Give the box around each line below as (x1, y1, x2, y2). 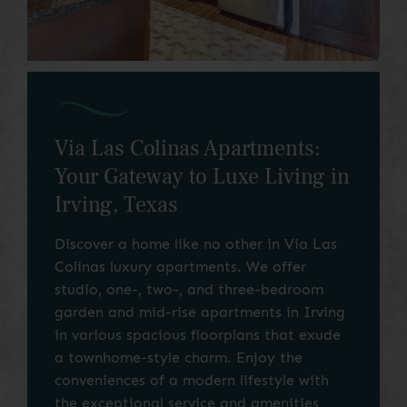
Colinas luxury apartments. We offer (55, 258, 306, 276)
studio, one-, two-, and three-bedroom (55, 281, 323, 299)
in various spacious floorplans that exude (55, 326, 341, 344)
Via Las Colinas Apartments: (55, 134, 321, 164)
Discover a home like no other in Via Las (55, 235, 337, 253)
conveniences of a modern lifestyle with (55, 372, 329, 390)
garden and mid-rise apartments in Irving (55, 303, 345, 322)
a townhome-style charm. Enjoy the (55, 349, 303, 367)
